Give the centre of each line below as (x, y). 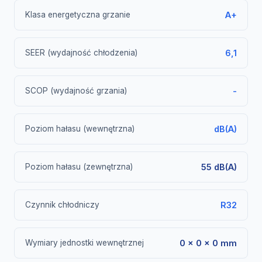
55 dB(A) (219, 167)
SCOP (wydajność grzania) (76, 91)
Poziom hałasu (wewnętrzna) (80, 129)
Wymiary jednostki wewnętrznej (85, 243)
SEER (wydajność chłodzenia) (81, 53)
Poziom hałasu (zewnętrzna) (79, 167)
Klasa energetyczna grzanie (78, 15)
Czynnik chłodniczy (62, 205)
